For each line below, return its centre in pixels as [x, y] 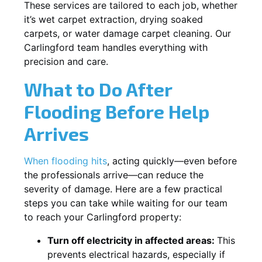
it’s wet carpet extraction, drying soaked [113, 19]
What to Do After [98, 89]
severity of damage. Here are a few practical [123, 189]
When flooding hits [65, 161]
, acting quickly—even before [172, 161]
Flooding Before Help [117, 111]
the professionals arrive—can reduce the [114, 175]
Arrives [56, 133]
